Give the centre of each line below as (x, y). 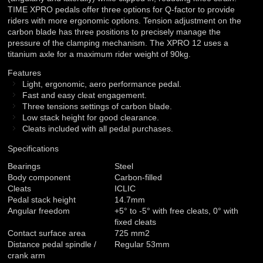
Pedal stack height (42, 200)
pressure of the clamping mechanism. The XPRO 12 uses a (118, 43)
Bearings (24, 166)
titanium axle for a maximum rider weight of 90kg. (100, 54)
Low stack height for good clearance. (91, 118)
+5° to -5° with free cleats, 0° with (177, 211)
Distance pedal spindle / (52, 245)
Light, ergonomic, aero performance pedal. (102, 84)
